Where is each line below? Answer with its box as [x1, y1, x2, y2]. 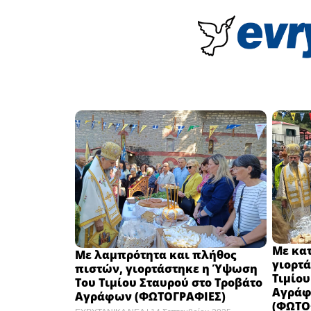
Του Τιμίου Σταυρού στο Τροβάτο [74, 275, 262, 291]
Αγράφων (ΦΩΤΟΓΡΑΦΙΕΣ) [74, 289, 226, 305]
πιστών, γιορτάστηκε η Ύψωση [74, 261, 258, 277]
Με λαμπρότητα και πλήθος [74, 247, 237, 263]
